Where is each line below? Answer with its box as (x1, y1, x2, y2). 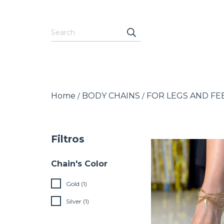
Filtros (51, 133, 84, 145)
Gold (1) (66, 180, 87, 188)
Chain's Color (51, 159, 107, 169)
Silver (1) (66, 197, 89, 205)
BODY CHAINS (82, 91, 140, 101)
